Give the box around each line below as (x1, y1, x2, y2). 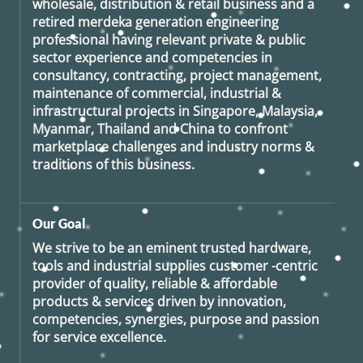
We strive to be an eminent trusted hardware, (32, 239, 311, 258)
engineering (203, 13, 279, 32)
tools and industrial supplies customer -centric (32, 257, 318, 275)
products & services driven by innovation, (32, 293, 286, 311)
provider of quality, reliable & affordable (32, 275, 277, 293)
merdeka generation (78, 13, 203, 32)
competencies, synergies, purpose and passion (32, 310, 319, 329)
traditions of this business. (32, 156, 194, 174)
